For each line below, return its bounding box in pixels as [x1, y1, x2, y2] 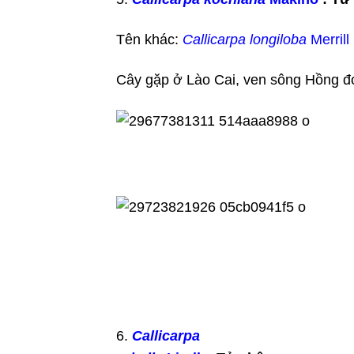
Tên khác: [116, 32, 183, 48]
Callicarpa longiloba [183, 32, 307, 48]
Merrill [307, 32, 349, 48]
